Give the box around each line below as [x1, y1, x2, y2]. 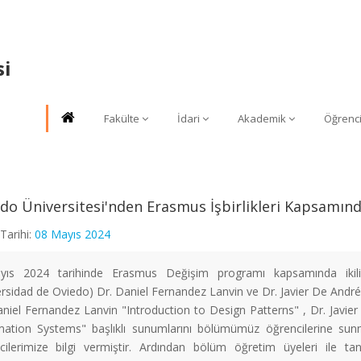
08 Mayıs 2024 [34, 226, 110, 242]
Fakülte [104, 111, 139, 126]
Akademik [238, 111, 286, 126]
